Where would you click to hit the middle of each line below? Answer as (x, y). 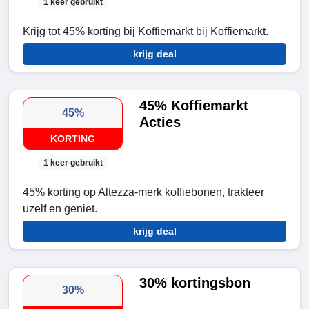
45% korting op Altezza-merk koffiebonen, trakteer (143, 192)
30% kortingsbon (195, 282)
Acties (160, 122)
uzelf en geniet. (60, 208)
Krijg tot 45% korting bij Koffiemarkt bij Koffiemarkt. (146, 31)
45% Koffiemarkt (194, 105)
